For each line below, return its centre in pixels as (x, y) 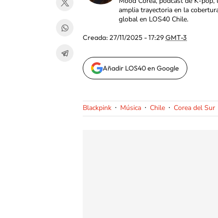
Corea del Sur (194, 108)
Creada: (96, 37)
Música (131, 108)
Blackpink (97, 108)
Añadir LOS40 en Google (141, 68)
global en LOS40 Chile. (154, 19)
